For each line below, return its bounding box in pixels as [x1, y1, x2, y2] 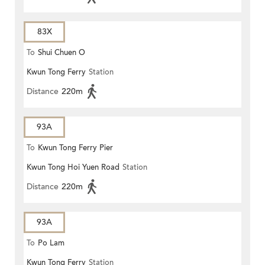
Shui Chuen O [38, 47, 85, 59]
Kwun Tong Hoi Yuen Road [27, 162, 119, 173]
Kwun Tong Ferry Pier [38, 143, 113, 154]
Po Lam [38, 238, 64, 249]
